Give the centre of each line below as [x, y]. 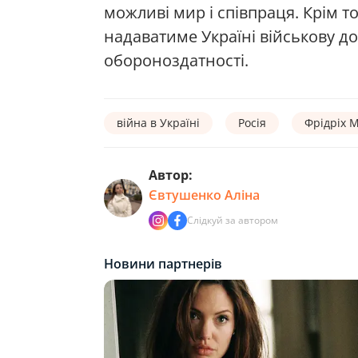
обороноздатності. [176, 60]
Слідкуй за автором [233, 220]
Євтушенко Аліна [204, 195]
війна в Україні [158, 122]
